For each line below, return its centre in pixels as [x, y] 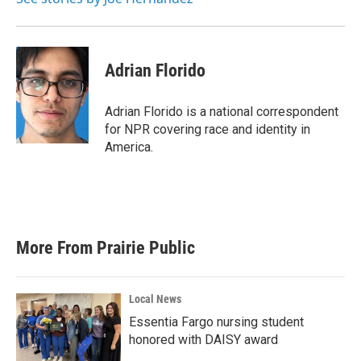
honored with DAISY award [203, 340]
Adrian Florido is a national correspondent [222, 112]
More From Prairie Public [106, 248]
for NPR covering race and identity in [207, 129]
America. [129, 147]
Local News [155, 299]
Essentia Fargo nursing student [216, 322]
